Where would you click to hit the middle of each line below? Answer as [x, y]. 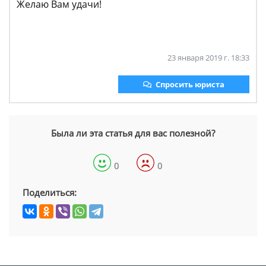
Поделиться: [50, 192]
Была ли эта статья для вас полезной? [133, 133]
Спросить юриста [190, 84]
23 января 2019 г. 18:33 [208, 58]
